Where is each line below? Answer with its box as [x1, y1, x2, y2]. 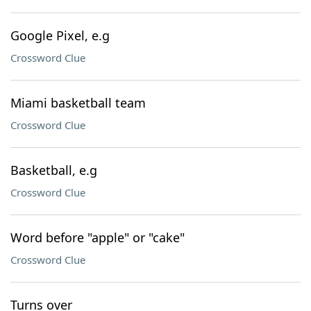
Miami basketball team [10, 94, 146, 111]
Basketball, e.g [10, 162, 97, 178]
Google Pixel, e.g [10, 27, 110, 44]
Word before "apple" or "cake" [10, 229, 185, 246]
